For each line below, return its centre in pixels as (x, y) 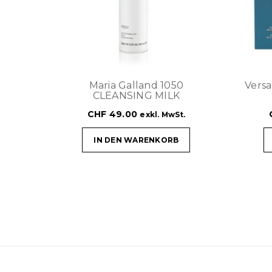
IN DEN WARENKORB (136, 140)
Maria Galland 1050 (136, 85)
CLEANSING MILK (136, 95)
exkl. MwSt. (163, 114)
